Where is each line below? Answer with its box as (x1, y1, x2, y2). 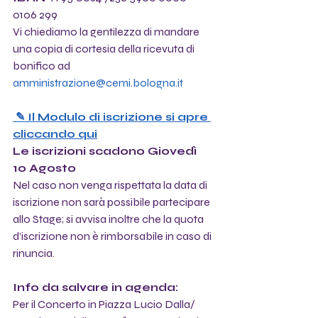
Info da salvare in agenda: (13, 280, 178, 294)
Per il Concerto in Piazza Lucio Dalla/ (13, 297, 197, 311)
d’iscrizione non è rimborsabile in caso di (13, 229, 214, 243)
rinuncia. (13, 246, 55, 260)
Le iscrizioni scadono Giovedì (13, 143, 199, 158)
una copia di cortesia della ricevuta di (13, 41, 197, 55)
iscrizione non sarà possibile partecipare (13, 194, 212, 209)
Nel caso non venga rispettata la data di (13, 177, 209, 192)
